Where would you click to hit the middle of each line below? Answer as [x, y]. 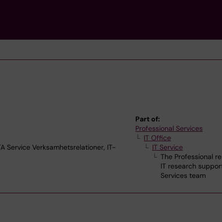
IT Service [167, 147]
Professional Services [169, 128]
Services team [183, 175]
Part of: [148, 119]
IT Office [158, 138]
